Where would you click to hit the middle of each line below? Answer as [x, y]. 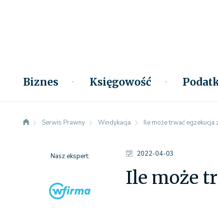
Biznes [41, 82]
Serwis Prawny [64, 123]
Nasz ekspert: [70, 156]
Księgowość [120, 82]
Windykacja [114, 123]
